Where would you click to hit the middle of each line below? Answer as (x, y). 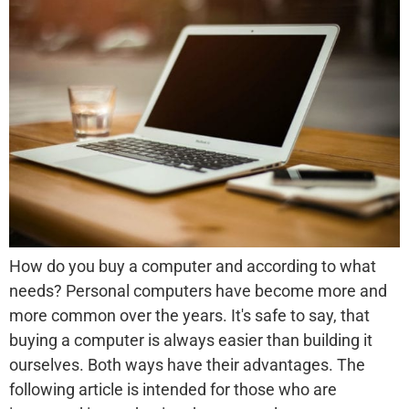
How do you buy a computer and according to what (193, 267)
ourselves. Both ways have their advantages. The (187, 365)
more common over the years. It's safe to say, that (189, 316)
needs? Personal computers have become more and (198, 291)
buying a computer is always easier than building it (191, 341)
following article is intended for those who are (173, 390)
